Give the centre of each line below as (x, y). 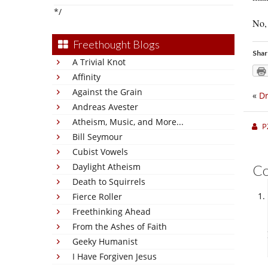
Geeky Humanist (105, 241)
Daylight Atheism (106, 167)
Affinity (86, 77)
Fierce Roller (97, 197)
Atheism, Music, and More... (128, 122)
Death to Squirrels (109, 182)
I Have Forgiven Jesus (115, 256)
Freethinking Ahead (112, 211)
